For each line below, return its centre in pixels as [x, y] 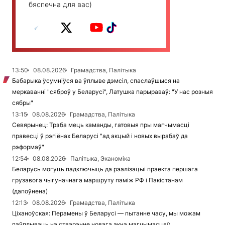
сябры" [23, 103]
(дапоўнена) [30, 191]
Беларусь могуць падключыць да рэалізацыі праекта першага [105, 169]
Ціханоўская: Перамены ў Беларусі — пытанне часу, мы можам [106, 213]
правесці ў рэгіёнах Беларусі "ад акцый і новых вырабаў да [100, 136]
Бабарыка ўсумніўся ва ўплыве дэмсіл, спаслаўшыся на [96, 81]
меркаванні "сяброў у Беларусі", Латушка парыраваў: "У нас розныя [113, 92]
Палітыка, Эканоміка [100, 159]
